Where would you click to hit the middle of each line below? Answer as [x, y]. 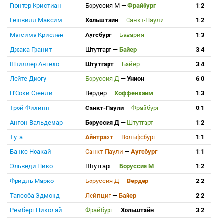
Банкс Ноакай [30, 152]
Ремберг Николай [36, 210]
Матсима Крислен [37, 35]
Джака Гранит [31, 49]
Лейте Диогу [28, 79]
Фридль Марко [32, 181]
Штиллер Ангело [35, 64]
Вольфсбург [138, 137]
